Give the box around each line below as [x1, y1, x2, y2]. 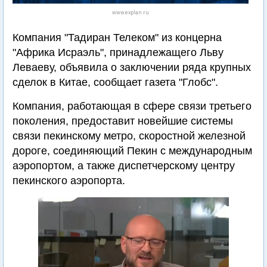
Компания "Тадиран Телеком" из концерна [13, 32, 222, 44]
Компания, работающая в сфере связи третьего [13, 100, 252, 112]
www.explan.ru [112, 10, 149, 15]
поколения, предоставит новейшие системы [13, 115, 233, 127]
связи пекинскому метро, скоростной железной [13, 130, 246, 142]
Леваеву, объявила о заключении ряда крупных [13, 61, 251, 73]
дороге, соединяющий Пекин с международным [13, 145, 252, 157]
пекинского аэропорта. [13, 175, 125, 187]
